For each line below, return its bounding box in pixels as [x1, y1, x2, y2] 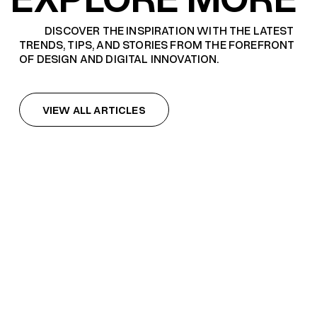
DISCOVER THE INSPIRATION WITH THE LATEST [45, 23, 294, 38]
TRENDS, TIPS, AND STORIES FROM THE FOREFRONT [19, 37, 295, 52]
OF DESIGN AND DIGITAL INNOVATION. [19, 51, 219, 67]
